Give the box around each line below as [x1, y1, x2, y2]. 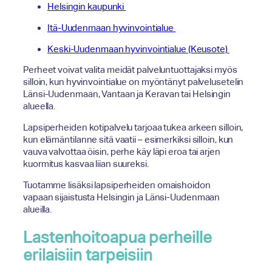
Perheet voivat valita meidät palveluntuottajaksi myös [23, 64, 237, 75]
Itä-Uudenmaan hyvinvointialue [47, 22, 175, 33]
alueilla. [23, 204, 54, 215]
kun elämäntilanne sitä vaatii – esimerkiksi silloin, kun [23, 134, 234, 145]
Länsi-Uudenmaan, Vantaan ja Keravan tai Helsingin [23, 89, 231, 100]
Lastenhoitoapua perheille [23, 228, 212, 246]
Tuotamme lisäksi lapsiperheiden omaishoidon [23, 180, 211, 191]
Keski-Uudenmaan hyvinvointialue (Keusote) [47, 43, 229, 54]
